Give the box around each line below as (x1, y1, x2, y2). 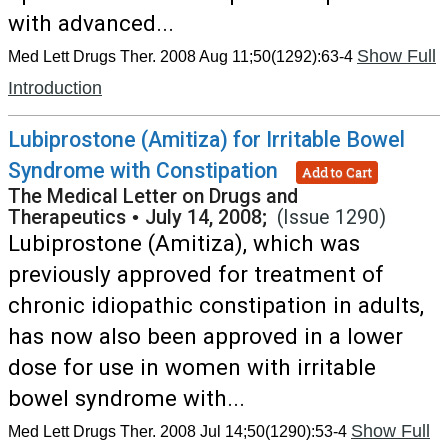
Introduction (8, 78, 102, 98)
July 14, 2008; (145, 206, 277, 229)
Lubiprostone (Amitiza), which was (8, 230, 360, 256)
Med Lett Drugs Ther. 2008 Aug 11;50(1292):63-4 (8, 48, 353, 65)
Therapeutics (8, 206, 126, 229)
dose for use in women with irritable (8, 354, 376, 380)
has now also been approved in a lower (8, 323, 403, 349)
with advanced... (8, 10, 174, 36)
